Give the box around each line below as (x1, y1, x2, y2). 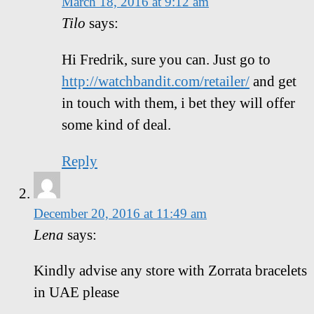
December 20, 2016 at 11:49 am (34, 205, 207, 221)
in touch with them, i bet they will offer (62, 94, 295, 111)
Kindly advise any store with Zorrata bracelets (34, 262, 307, 279)
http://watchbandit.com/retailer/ (62, 72, 250, 89)
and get (250, 72, 296, 89)
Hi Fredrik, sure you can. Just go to (62, 50, 271, 67)
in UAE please (34, 284, 119, 301)
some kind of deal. (62, 116, 171, 132)
